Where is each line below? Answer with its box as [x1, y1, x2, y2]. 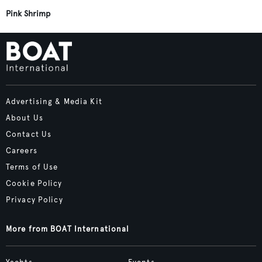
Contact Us [6, 130, 52, 139]
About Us [6, 113, 43, 123]
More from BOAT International [6, 225, 129, 234]
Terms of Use [6, 163, 58, 172]
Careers [6, 146, 37, 156]
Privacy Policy [6, 195, 63, 205]
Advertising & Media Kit [6, 97, 102, 106]
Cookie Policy [6, 179, 63, 188]
